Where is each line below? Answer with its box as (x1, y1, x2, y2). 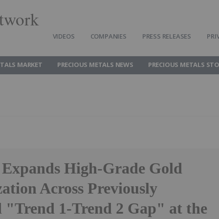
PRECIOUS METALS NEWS (57, 60, 133, 69)
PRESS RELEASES (142, 32, 192, 41)
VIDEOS (52, 32, 75, 41)
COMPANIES (90, 32, 127, 41)
